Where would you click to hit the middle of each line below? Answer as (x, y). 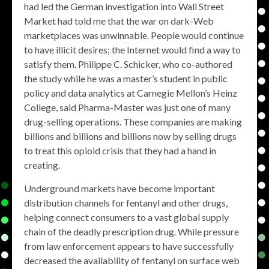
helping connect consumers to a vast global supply (126, 217)
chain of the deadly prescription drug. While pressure (131, 231)
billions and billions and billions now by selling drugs (130, 136)
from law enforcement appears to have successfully (129, 246)
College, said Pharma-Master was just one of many (127, 107)
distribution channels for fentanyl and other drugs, (126, 203)
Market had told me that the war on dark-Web (119, 21)
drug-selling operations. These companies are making (133, 122)
